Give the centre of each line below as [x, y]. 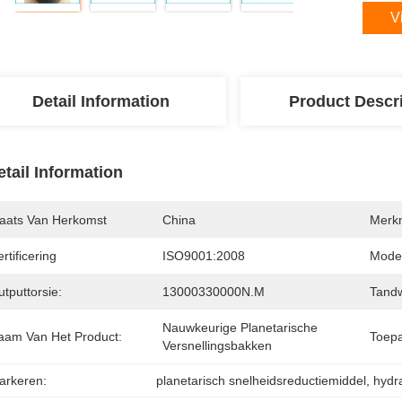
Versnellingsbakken [217, 345]
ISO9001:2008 [204, 256]
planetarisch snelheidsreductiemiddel [262, 380]
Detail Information [100, 101]
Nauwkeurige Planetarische [240, 328]
